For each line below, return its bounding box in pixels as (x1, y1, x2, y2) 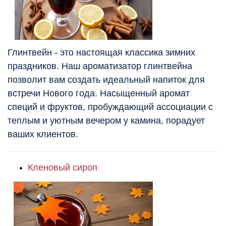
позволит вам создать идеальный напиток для (8, 75, 205, 85)
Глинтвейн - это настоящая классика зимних (8, 47, 195, 58)
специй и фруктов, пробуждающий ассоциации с (8, 102, 213, 112)
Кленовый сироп (28, 162, 97, 173)
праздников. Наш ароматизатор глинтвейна (8, 61, 192, 72)
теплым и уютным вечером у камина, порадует (8, 116, 205, 126)
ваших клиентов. (8, 129, 78, 140)
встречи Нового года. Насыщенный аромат (8, 88, 190, 99)
